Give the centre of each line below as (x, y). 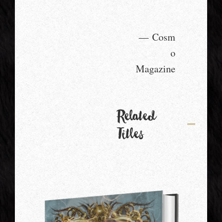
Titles (129, 137)
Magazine (156, 69)
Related (135, 119)
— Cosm (157, 37)
